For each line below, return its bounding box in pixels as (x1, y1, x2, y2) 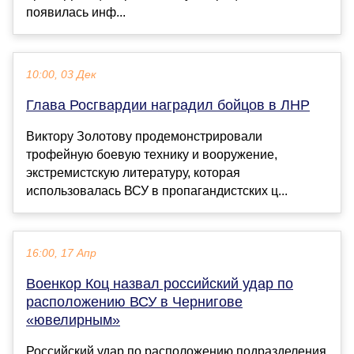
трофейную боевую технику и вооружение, (26, 148, 277, 162)
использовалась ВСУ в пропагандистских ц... (26, 184, 288, 198)
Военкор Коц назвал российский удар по (26, 276, 293, 292)
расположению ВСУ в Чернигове (26, 294, 243, 311)
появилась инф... (26, 6, 126, 20)
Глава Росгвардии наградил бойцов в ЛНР (26, 97, 310, 114)
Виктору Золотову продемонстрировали (26, 130, 262, 144)
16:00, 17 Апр (26, 247, 96, 260)
